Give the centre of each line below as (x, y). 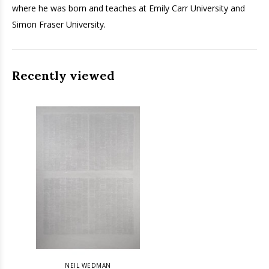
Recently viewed (63, 75)
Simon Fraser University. (59, 24)
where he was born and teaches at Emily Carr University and (128, 8)
